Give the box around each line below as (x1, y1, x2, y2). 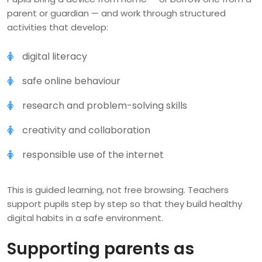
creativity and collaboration (22, 123, 150, 137)
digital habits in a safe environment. (7, 212, 163, 225)
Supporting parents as (7, 237, 194, 261)
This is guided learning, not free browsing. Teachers (7, 184, 229, 196)
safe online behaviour (22, 74, 120, 88)
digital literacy (22, 50, 87, 64)
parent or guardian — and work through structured (7, 7, 226, 20)
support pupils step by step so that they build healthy (7, 198, 242, 211)
